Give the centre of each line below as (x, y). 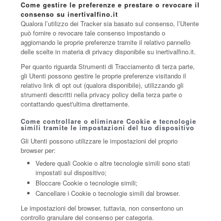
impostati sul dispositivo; (71, 172)
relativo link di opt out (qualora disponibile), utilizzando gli (102, 85)
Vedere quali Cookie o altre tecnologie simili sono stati (113, 163)
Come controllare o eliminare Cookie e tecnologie (109, 121)
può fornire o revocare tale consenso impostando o (93, 33)
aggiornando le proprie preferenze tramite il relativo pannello (106, 42)
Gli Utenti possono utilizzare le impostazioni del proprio (99, 141)
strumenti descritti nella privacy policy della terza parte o (102, 94)
